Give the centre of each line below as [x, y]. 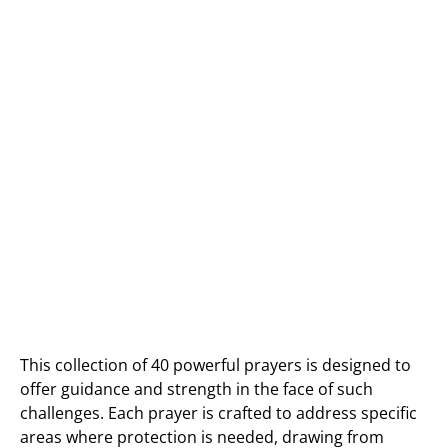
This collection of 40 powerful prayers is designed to [215, 365]
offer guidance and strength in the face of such [196, 389]
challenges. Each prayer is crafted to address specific [218, 413]
